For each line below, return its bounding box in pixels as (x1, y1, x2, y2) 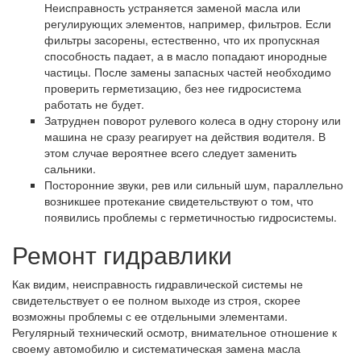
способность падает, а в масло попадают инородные (44, 48, 327, 64)
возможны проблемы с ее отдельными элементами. (12, 308, 288, 325)
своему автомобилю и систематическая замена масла (12, 340, 301, 357)
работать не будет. (44, 96, 144, 113)
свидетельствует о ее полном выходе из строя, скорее (12, 292, 301, 309)
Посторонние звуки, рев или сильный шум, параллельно (44, 176, 343, 193)
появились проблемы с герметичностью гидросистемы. (44, 209, 337, 226)
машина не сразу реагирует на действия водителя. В (44, 128, 326, 145)
